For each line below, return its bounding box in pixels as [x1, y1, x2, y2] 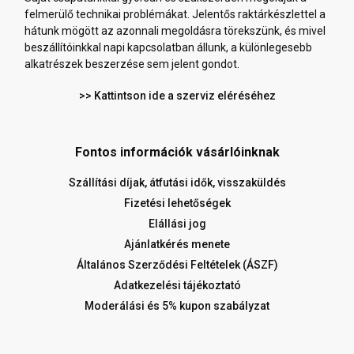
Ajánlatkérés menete [124, 238, 230, 251]
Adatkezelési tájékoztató [113, 279, 241, 292]
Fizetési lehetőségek [123, 197, 231, 210]
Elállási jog [148, 217, 206, 231]
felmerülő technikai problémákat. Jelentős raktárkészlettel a [24, 8, 326, 21]
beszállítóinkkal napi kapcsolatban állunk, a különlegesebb [24, 41, 312, 55]
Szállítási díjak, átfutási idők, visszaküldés [68, 176, 286, 190]
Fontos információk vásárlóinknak [74, 145, 280, 160]
